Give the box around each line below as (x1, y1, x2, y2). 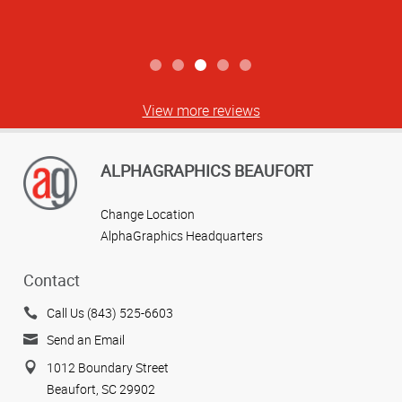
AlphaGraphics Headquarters (100, 227, 263, 245)
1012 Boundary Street (47, 358, 169, 376)
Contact (23, 268, 80, 291)
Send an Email (47, 331, 125, 349)
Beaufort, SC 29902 (47, 380, 155, 398)
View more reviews (142, 100, 260, 121)
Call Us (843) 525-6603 (47, 303, 173, 321)
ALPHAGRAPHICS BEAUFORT (100, 160, 313, 182)
